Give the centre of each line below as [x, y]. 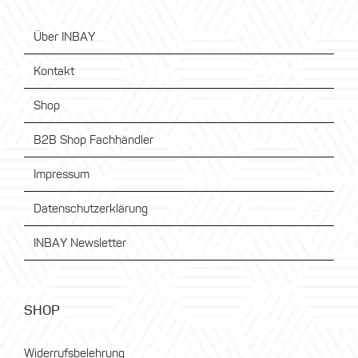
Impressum [62, 175]
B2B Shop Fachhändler [93, 140]
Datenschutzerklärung [91, 209]
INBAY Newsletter [80, 243]
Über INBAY [64, 37]
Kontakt [54, 72]
